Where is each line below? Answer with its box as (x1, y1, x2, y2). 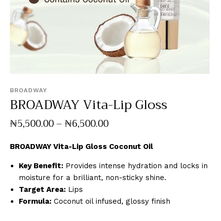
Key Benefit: (19, 161, 63, 170)
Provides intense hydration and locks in (63, 161, 208, 170)
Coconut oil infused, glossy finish (51, 196, 170, 206)
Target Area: (19, 184, 66, 194)
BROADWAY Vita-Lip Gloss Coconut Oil (10, 142, 153, 151)
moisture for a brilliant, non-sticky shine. (19, 173, 166, 182)
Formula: (19, 196, 51, 206)
